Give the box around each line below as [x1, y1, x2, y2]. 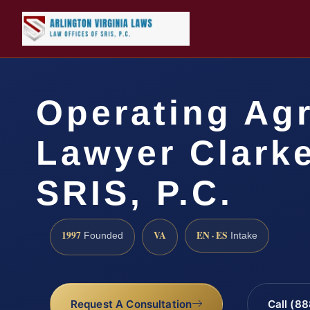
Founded [81, 230, 123, 241]
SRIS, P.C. [36, 174, 233, 212]
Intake [228, 230, 257, 241]
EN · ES [197, 228, 228, 242]
